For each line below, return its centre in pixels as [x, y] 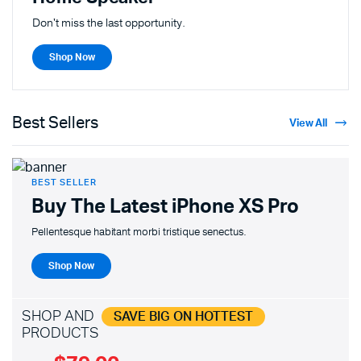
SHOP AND [60, 317]
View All [308, 124]
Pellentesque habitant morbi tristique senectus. [139, 232]
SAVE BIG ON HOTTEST [183, 317]
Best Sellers [55, 124]
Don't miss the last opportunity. [109, 23]
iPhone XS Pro [235, 207]
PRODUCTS [60, 334]
